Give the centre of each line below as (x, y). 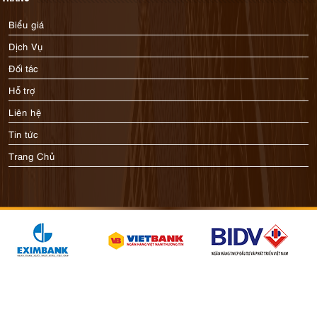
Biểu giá (27, 24)
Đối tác (24, 68)
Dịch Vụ (26, 46)
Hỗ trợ (22, 90)
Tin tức (24, 134)
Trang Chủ (32, 156)
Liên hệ (25, 112)
